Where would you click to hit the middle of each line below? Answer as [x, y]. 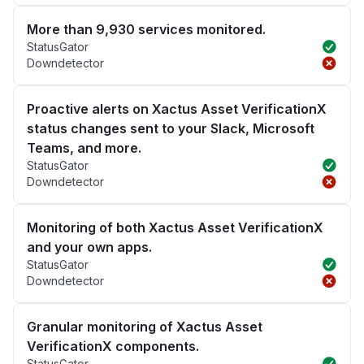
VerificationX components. [113, 347]
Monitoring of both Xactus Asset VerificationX [175, 228]
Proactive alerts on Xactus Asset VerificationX [177, 109]
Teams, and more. [84, 148]
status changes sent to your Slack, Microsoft [171, 129]
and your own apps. [89, 247]
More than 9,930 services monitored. [146, 30]
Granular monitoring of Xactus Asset [145, 327]
